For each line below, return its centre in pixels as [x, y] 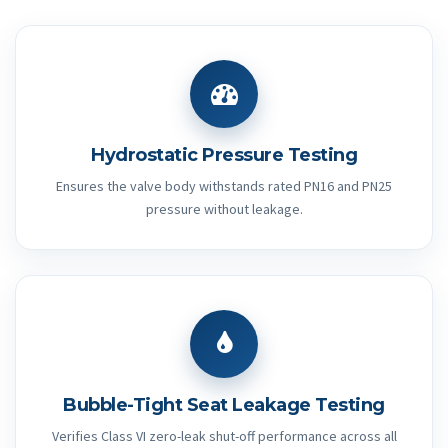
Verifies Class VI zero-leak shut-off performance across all [224, 435]
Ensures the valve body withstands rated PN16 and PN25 [224, 185]
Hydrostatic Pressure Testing [224, 154]
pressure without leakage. [224, 208]
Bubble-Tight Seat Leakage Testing [224, 404]
